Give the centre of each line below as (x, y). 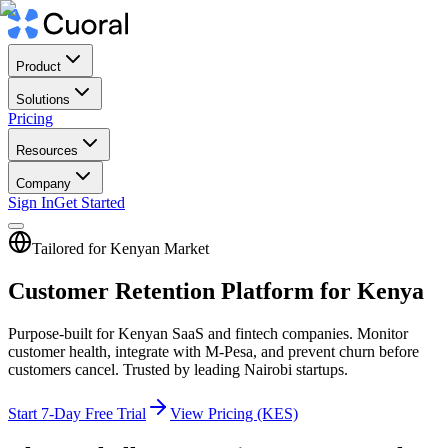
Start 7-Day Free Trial (77, 413)
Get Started (89, 202)
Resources (47, 150)
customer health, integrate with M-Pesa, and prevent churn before (213, 351)
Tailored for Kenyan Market (120, 248)
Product (38, 66)
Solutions (43, 99)
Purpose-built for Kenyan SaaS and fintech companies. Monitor (208, 333)
